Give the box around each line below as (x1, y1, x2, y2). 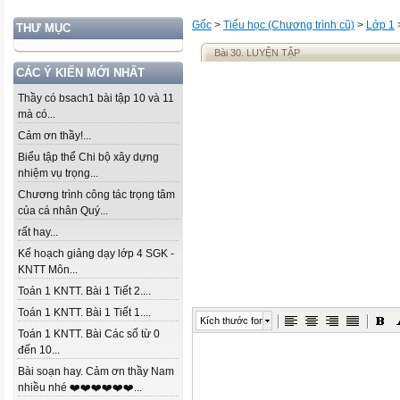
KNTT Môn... (18, 263, 78, 276)
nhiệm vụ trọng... (18, 167, 98, 179)
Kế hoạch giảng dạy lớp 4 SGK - (18, 247, 174, 260)
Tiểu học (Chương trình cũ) (223, 19, 354, 31)
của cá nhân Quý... (18, 204, 108, 217)
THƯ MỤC (16, 21, 71, 35)
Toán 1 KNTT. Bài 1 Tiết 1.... (18, 306, 151, 319)
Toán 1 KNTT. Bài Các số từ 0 (18, 328, 160, 340)
